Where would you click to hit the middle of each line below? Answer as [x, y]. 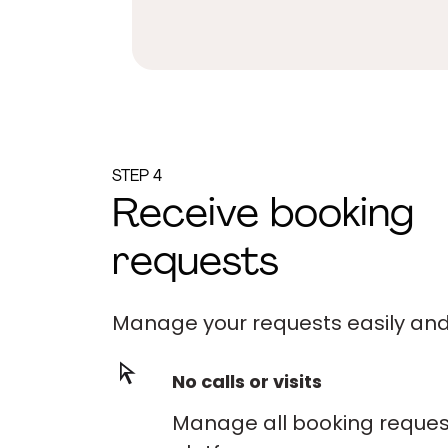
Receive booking [263, 216]
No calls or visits [247, 381]
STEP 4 [137, 177]
